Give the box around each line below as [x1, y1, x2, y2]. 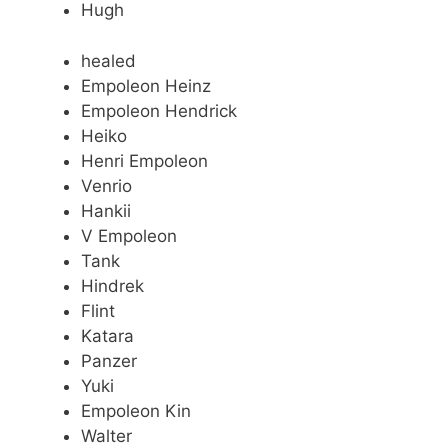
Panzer [81, 350, 137, 371]
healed [81, 50, 136, 71]
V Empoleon [81, 225, 177, 246]
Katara [81, 325, 134, 346]
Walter [81, 425, 132, 446]
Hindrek [81, 275, 144, 296]
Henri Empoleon [81, 150, 208, 171]
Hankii [81, 200, 131, 221]
